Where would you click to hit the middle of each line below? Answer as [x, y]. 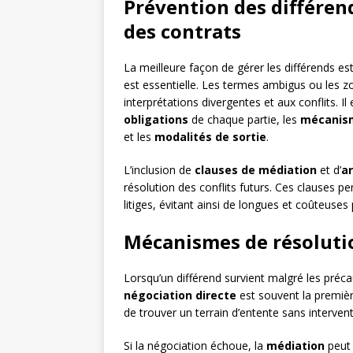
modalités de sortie [210, 137]
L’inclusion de [159, 170]
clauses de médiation [256, 170]
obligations [156, 120]
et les [139, 137]
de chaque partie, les [244, 120]
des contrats [182, 32]
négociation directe [180, 295]
